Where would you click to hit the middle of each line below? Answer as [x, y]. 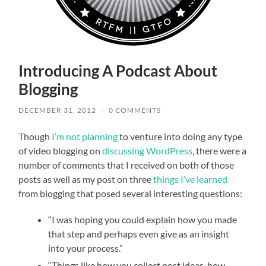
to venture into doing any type [180, 136]
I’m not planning [85, 136]
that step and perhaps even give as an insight [139, 233]
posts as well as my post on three [86, 179]
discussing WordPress [148, 150]
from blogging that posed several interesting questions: [131, 193]
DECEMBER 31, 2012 [58, 110]
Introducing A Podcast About [118, 70]
